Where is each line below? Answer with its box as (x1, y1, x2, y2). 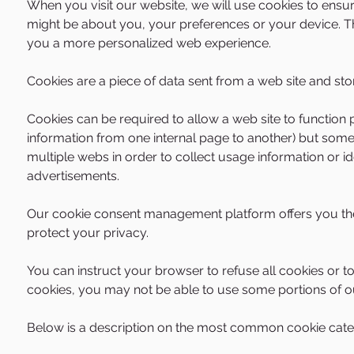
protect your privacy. (27, 225, 149, 240)
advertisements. (27, 168, 119, 183)
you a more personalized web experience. (27, 36, 271, 51)
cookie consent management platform (49, 206, 276, 221)
